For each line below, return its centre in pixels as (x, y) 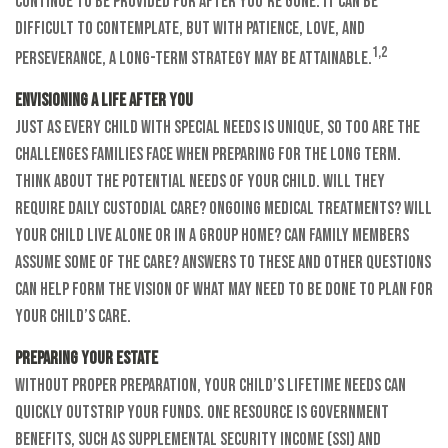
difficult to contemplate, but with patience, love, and (190, 28)
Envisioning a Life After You (104, 100)
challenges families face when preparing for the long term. (208, 154)
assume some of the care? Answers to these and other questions (223, 262)
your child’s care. (73, 316)
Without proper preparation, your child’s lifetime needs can (210, 385)
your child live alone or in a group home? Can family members (212, 235)
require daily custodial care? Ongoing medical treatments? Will (223, 208)
